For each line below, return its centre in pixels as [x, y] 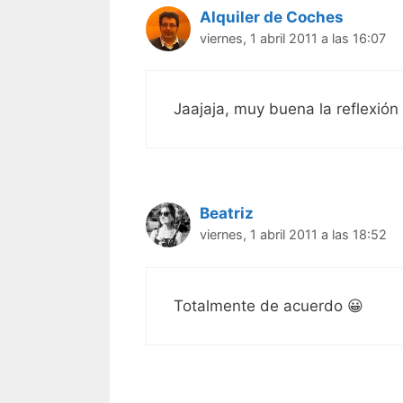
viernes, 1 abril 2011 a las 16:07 [293, 38]
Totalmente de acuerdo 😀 [269, 305]
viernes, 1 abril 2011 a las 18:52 [293, 235]
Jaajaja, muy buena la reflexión [286, 109]
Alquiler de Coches [272, 17]
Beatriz [227, 214]
